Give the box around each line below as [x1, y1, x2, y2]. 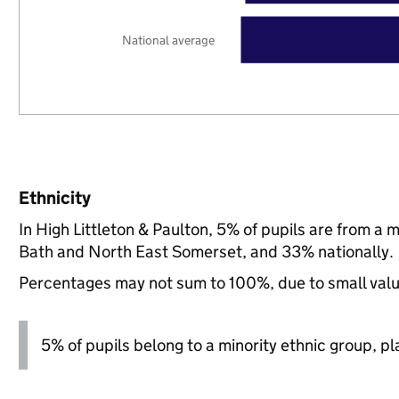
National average [122, 31, 216, 48]
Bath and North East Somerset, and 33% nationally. [18, 241, 394, 262]
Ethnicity [18, 187, 91, 208]
